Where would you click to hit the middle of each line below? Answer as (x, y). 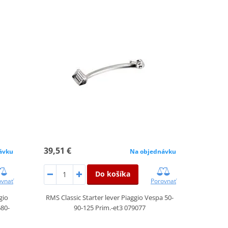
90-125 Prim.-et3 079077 (110, 207)
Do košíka (112, 174)
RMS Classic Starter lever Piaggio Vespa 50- (110, 197)
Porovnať (163, 181)
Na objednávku (153, 151)
